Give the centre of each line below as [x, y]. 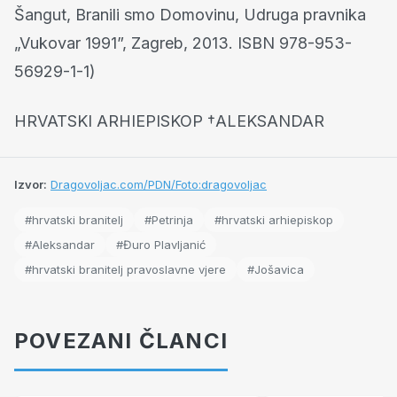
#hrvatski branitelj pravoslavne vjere [125, 269]
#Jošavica [276, 269]
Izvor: [31, 184]
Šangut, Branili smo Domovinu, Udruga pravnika [190, 14]
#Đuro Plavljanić [161, 244]
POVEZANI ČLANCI [121, 340]
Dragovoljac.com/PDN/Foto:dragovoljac [159, 184]
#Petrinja [169, 219]
